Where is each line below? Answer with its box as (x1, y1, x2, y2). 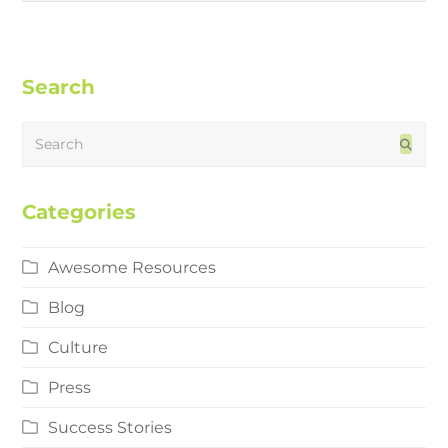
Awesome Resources (48, 257, 217, 277)
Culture (48, 337, 109, 357)
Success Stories (48, 417, 173, 437)
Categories (22, 199, 137, 224)
